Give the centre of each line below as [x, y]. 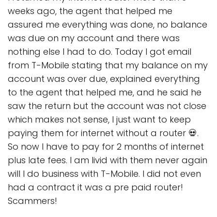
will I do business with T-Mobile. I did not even [104, 173]
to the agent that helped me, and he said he [105, 92]
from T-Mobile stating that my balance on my [108, 65]
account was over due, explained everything [104, 78]
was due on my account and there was [94, 38]
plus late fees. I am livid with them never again [108, 160]
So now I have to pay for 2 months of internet [106, 146]
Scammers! [32, 201]
